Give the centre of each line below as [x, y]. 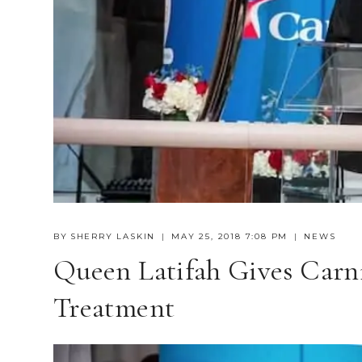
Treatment [114, 308]
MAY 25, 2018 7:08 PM [230, 237]
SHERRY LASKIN [113, 237]
